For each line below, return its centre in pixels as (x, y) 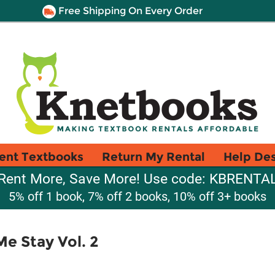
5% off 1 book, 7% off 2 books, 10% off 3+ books (137, 196)
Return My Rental (153, 157)
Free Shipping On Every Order (129, 11)
